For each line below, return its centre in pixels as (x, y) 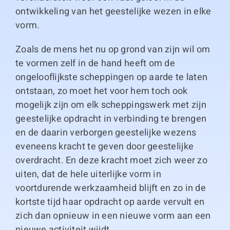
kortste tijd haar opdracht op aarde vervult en (110, 202)
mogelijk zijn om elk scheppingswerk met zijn (111, 105)
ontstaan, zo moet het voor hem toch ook (101, 91)
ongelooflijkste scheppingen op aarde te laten (111, 77)
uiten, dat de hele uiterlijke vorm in (88, 174)
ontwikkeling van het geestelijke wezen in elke (113, 12)
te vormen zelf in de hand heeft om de (95, 63)
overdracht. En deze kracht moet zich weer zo (111, 160)
